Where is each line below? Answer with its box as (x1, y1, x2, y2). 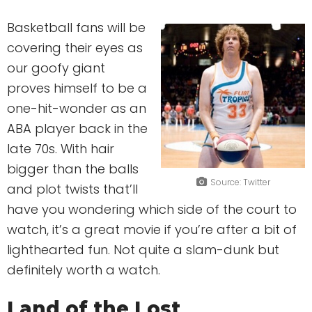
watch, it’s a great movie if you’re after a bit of (7, 221, 297, 239)
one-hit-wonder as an (7, 100, 146, 118)
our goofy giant (7, 59, 105, 77)
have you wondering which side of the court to (7, 201, 297, 219)
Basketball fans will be (7, 19, 146, 37)
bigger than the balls (7, 160, 139, 178)
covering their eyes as (7, 39, 143, 57)
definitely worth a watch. (7, 261, 160, 279)
